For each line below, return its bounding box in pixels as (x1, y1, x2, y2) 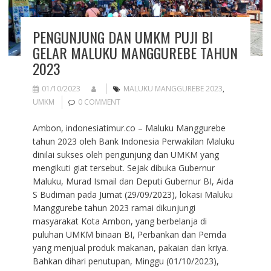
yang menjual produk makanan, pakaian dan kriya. (32, 242, 228, 254)
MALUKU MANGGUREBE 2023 (123, 83, 223, 94)
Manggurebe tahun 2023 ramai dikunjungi (32, 202, 195, 214)
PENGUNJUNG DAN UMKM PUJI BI (32, 26, 213, 48)
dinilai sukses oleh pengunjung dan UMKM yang (32, 149, 219, 161)
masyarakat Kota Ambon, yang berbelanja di (32, 215, 207, 227)
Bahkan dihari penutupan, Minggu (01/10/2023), (32, 255, 219, 267)
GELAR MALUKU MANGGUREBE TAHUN (32, 42, 238, 64)
